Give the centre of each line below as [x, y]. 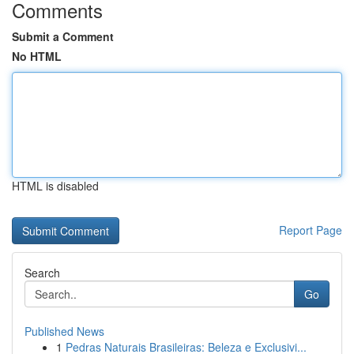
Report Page [311, 230]
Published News [64, 331]
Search [42, 273]
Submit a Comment [63, 36]
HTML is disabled [55, 186]
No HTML [37, 56]
